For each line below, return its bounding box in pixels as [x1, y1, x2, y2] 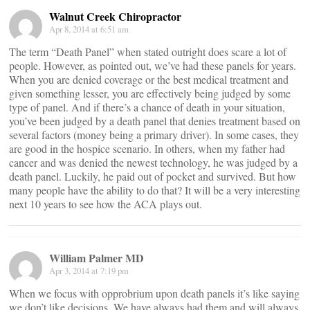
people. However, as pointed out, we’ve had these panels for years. [9, 58, 296, 73]
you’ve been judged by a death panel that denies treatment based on [9, 113, 300, 128]
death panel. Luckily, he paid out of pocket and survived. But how [9, 169, 296, 183]
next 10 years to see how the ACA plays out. [9, 197, 202, 211]
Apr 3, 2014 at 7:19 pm [49, 264, 129, 277]
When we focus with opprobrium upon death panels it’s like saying [9, 286, 300, 300]
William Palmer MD [49, 250, 144, 266]
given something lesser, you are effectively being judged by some [9, 86, 291, 100]
